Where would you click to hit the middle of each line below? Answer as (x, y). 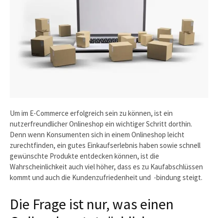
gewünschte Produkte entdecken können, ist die (84, 156)
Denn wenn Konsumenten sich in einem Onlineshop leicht (97, 134)
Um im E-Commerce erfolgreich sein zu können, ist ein (91, 113)
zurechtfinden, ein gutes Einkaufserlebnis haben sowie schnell (105, 145)
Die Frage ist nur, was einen (92, 204)
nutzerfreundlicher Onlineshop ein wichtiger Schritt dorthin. (101, 124)
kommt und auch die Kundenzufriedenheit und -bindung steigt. (106, 177)
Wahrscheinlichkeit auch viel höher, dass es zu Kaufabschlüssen (106, 166)
